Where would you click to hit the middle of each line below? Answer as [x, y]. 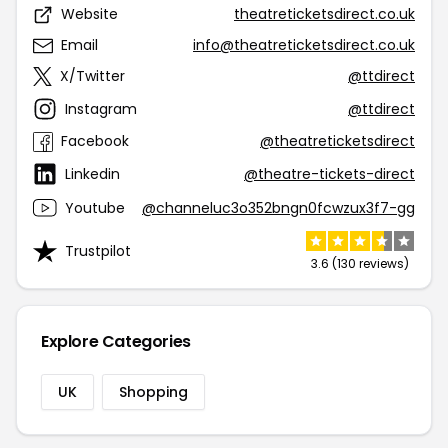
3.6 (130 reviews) [360, 263]
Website [89, 14]
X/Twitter [92, 76]
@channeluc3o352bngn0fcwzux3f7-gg [278, 207]
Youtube [95, 207]
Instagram [101, 108]
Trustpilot [98, 250]
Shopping [153, 392]
